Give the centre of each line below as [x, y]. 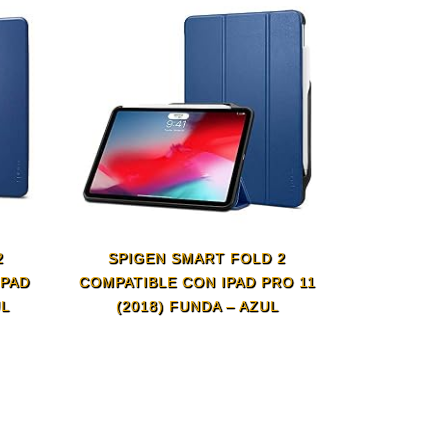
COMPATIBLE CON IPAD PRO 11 [197, 282]
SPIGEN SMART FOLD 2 [197, 258]
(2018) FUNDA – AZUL [197, 306]
